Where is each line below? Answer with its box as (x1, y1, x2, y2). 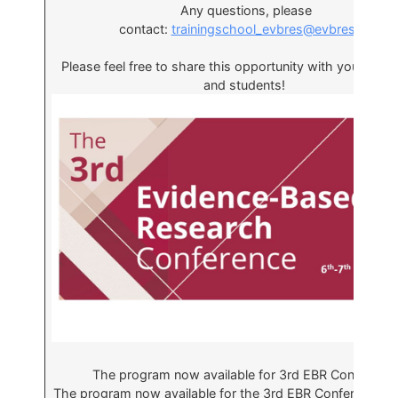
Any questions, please (179, 3, 312, 19)
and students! (203, 77, 289, 93)
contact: (118, 21, 171, 37)
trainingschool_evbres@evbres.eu (171, 21, 373, 37)
